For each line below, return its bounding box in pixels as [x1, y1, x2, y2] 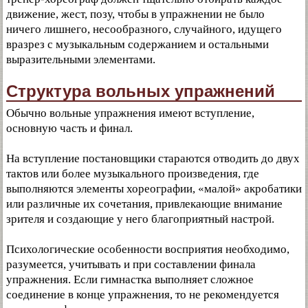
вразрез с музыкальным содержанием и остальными [6, 38, 269, 51]
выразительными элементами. [6, 53, 155, 66]
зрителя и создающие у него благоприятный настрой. [6, 212, 274, 225]
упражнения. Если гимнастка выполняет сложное [6, 273, 254, 286]
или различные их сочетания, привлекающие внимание [6, 197, 283, 210]
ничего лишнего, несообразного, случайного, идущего [6, 23, 282, 36]
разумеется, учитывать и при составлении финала [6, 258, 256, 271]
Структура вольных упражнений [6, 82, 275, 100]
